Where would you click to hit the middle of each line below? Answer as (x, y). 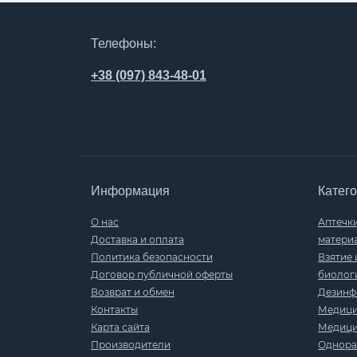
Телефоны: (124, 43)
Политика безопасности (152, 257)
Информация (130, 191)
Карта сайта (120, 327)
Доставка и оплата (137, 239)
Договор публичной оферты (162, 275)
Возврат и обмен (133, 292)
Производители (131, 345)
